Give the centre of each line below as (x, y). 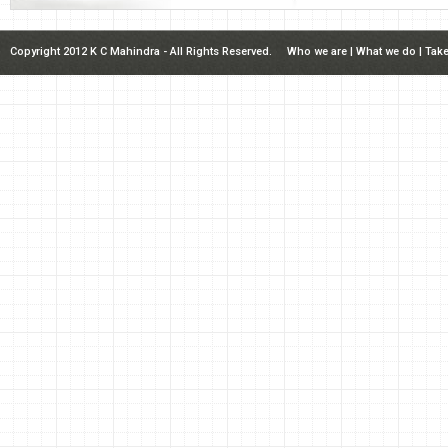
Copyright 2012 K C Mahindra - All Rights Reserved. (148, 51)
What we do (386, 51)
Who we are (317, 51)
